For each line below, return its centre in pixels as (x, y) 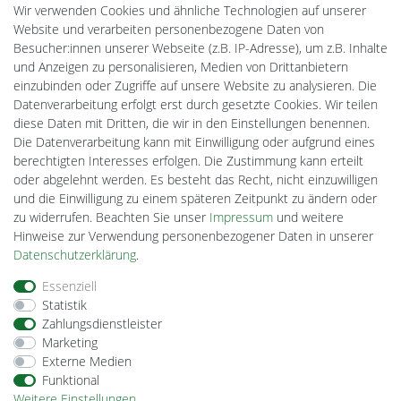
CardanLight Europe (104, 158)
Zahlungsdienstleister (102, 324)
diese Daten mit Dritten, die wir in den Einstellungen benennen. (192, 123)
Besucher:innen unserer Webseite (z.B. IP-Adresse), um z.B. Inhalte (200, 48)
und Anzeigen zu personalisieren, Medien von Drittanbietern (181, 67)
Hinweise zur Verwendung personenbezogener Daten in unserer (193, 236)
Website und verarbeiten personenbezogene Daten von (169, 29)
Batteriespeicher (96, 46)
